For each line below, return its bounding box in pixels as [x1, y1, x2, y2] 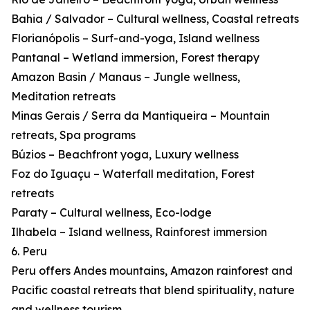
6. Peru [11, 244, 47, 259]
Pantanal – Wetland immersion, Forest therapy [11, 51, 259, 65]
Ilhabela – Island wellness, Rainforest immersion [11, 225, 267, 239]
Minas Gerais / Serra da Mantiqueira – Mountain [11, 109, 270, 123]
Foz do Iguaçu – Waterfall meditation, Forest [11, 167, 255, 181]
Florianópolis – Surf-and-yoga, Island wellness [11, 31, 259, 46]
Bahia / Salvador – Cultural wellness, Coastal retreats [11, 12, 299, 26]
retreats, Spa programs [11, 128, 136, 143]
